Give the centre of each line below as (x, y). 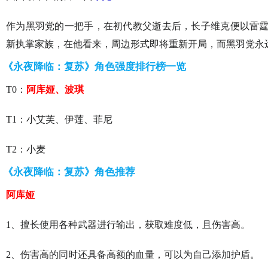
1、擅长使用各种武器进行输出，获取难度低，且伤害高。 (128, 225)
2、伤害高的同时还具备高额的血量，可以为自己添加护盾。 (133, 255)
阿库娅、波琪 (55, 89)
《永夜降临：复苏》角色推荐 (69, 172)
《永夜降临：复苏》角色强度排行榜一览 (95, 67)
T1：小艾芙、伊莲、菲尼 (59, 119)
